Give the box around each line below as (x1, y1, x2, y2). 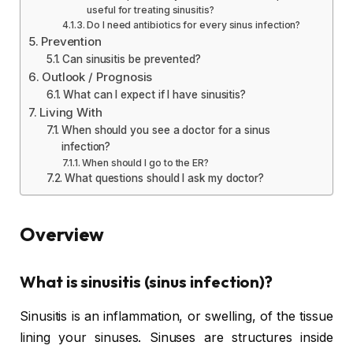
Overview (20, 221, 105, 246)
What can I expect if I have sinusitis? (63, 87, 247, 101)
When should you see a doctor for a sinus (61, 123, 270, 136)
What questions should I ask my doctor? (65, 171, 265, 184)
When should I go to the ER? (82, 156, 209, 169)
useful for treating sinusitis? (87, 3, 214, 16)
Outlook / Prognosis (41, 69, 153, 84)
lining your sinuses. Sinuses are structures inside (20, 329, 333, 345)
